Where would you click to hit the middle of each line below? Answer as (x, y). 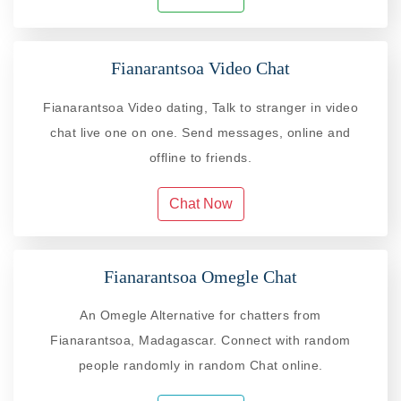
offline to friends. (200, 157)
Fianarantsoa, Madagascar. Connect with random (200, 340)
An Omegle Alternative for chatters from (200, 315)
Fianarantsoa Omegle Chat (200, 276)
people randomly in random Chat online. (200, 365)
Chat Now (200, 203)
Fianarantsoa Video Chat (200, 68)
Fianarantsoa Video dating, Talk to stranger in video (200, 107)
